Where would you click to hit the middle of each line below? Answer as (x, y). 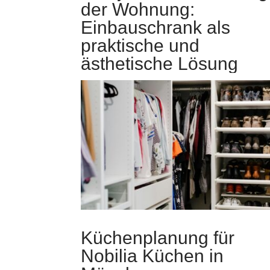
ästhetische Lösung (160, 63)
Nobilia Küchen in (152, 256)
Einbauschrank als (156, 27)
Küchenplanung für (158, 238)
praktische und (140, 45)
